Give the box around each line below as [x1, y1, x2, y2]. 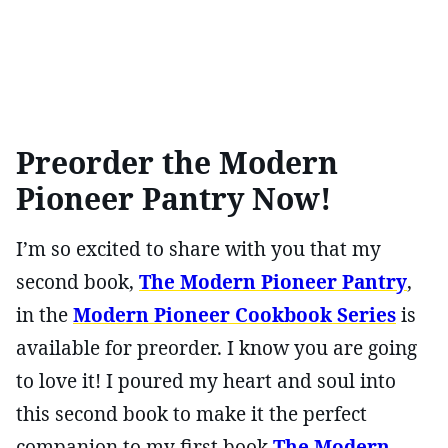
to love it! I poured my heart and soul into [16, 367, 396, 394]
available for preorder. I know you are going [16, 334, 417, 361]
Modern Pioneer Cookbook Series [73, 301, 396, 328]
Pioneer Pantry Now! [16, 177, 331, 219]
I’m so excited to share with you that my [16, 235, 381, 262]
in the [16, 301, 73, 328]
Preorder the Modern [16, 141, 338, 183]
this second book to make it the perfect [16, 400, 367, 427]
